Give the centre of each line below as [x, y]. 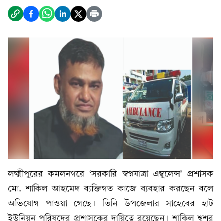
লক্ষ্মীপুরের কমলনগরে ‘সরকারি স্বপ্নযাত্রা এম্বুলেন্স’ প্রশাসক [110, 174]
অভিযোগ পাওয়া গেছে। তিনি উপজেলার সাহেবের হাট [110, 204]
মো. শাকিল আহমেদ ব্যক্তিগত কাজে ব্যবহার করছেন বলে [110, 189]
